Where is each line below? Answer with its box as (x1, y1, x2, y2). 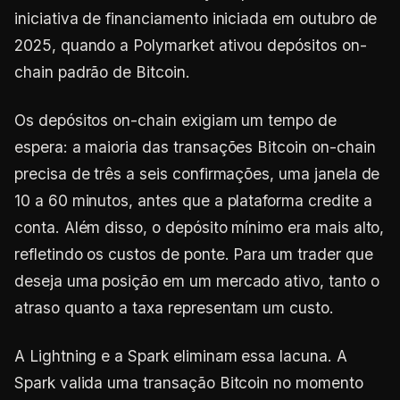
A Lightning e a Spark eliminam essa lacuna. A (14, 346, 347, 365)
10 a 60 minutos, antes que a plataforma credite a (14, 191, 372, 210)
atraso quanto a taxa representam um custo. (14, 298, 334, 317)
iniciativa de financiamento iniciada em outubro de (14, 9, 378, 28)
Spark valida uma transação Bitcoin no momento (14, 373, 363, 392)
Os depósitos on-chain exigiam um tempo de (14, 111, 337, 129)
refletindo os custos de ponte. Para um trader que (14, 245, 373, 263)
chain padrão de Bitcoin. (14, 62, 190, 81)
